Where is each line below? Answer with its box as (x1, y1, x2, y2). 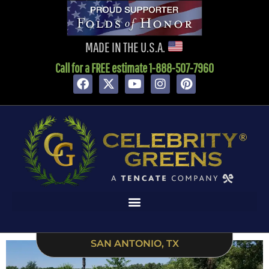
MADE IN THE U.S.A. (85, 38, 168, 55)
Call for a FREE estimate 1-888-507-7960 (55, 60, 214, 76)
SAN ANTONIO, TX (90, 238, 179, 250)
